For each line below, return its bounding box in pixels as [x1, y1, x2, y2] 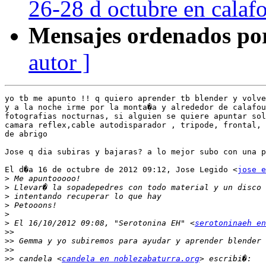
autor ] [28, 49, 90, 75]
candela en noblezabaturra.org [62, 254, 199, 264]
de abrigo [5, 129, 47, 139]
